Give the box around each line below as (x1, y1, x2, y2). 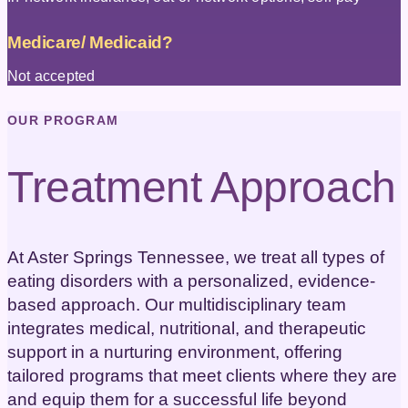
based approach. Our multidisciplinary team (7, 295, 346, 315)
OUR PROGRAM (7, 112, 119, 127)
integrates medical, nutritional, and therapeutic (7, 319, 366, 339)
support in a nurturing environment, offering (7, 342, 342, 362)
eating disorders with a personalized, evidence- (7, 271, 375, 291)
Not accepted (7, 67, 96, 84)
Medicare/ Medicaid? (7, 32, 173, 52)
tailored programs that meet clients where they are (7, 366, 397, 386)
